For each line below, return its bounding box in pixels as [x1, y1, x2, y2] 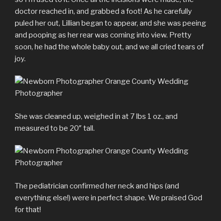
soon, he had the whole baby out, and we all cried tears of [15, 42, 204, 51]
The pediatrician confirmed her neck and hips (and [15, 181, 179, 190]
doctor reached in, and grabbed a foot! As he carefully [15, 6, 192, 16]
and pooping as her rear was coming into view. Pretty [15, 30, 191, 39]
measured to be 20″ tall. [15, 123, 95, 133]
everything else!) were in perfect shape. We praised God [15, 193, 202, 202]
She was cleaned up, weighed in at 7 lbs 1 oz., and [15, 111, 178, 121]
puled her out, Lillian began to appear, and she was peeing [15, 18, 206, 28]
